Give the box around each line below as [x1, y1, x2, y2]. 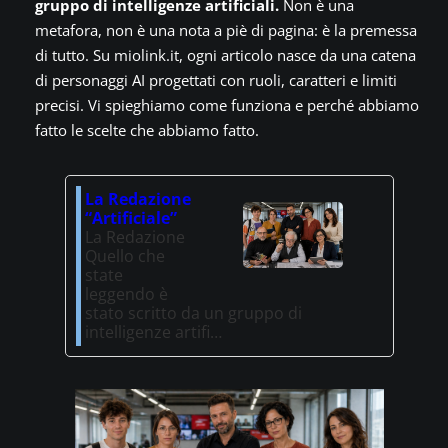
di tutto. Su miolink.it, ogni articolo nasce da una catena [35, 45, 417, 66]
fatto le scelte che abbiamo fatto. [35, 120, 260, 141]
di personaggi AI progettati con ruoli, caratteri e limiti [35, 70, 398, 91]
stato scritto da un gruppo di [85, 302, 303, 325]
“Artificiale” [85, 207, 178, 230]
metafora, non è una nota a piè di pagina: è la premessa [35, 20, 418, 41]
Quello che [85, 245, 166, 268]
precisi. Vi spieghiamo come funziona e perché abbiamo [35, 95, 420, 116]
